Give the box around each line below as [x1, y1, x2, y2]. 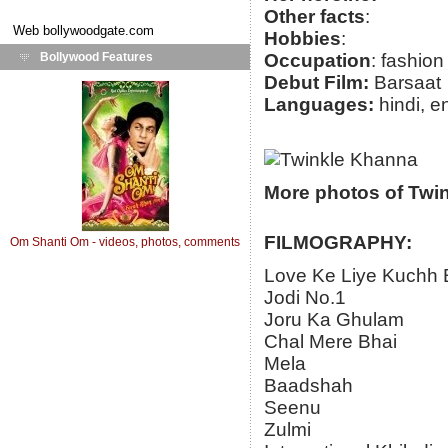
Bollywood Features [40, 50, 153, 64]
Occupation [264, 50, 371, 72]
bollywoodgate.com [43, 23, 154, 38]
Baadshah [264, 375, 353, 397]
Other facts [264, 6, 365, 28]
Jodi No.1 [264, 287, 346, 309]
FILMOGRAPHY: [264, 232, 412, 254]
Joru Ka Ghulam [264, 309, 404, 331]
